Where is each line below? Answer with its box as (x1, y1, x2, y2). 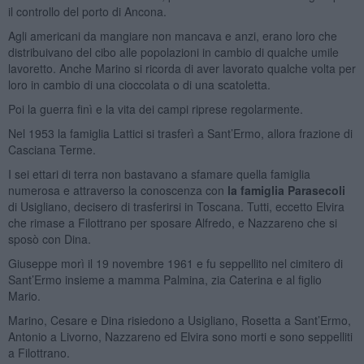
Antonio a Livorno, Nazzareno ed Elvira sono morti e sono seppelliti (7, 327, 353, 344)
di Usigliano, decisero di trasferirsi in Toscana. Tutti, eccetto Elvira (7, 197, 344, 214)
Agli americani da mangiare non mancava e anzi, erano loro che (7, 27, 337, 44)
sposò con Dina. (7, 230, 91, 247)
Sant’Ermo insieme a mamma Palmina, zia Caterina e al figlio (7, 271, 322, 288)
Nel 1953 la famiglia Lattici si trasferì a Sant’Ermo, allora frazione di (7, 124, 353, 141)
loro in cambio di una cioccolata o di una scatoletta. (7, 76, 271, 93)
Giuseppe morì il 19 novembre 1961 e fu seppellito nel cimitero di (7, 254, 343, 271)
